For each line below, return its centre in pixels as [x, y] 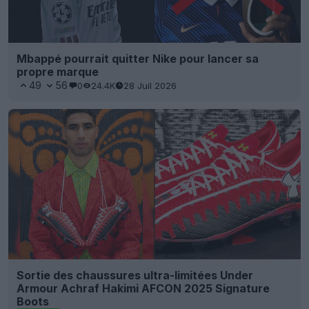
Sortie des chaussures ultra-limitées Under [135, 275]
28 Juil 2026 [150, 85]
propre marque [58, 72]
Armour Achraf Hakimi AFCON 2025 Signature [143, 288]
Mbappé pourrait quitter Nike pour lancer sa [138, 59]
